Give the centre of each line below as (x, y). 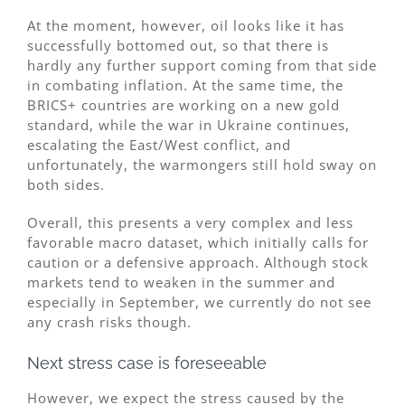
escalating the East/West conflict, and (159, 144)
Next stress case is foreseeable (147, 363)
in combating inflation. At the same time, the (185, 85)
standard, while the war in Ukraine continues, (188, 124)
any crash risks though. (109, 321)
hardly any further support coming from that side (202, 65)
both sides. (66, 184)
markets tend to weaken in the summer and (181, 282)
